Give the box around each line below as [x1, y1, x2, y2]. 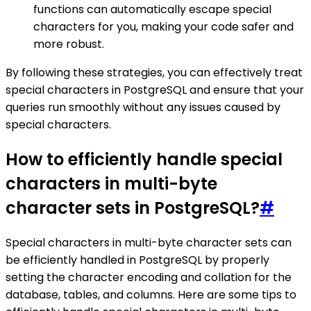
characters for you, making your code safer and [33, 18, 294, 35]
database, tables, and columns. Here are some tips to [6, 286, 296, 303]
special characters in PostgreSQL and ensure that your [6, 81, 304, 98]
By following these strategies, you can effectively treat [6, 64, 303, 81]
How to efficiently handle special [6, 147, 283, 171]
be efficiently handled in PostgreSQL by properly [6, 251, 269, 268]
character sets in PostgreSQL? [6, 196, 260, 219]
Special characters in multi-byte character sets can [6, 234, 292, 251]
